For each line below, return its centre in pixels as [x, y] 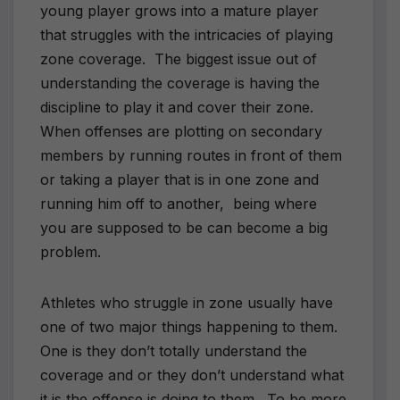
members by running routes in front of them [191, 155]
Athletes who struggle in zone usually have [187, 302]
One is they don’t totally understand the [174, 350]
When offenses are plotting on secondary [181, 131]
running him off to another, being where [179, 203]
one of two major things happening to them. [191, 326]
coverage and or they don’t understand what [192, 375]
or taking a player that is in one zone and [179, 179]
